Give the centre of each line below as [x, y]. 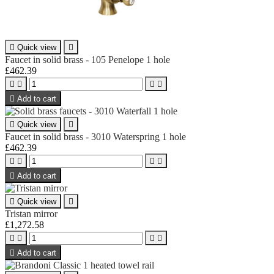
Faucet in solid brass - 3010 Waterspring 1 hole [95, 136]
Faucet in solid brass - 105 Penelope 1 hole [87, 59]
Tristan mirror [31, 213]
